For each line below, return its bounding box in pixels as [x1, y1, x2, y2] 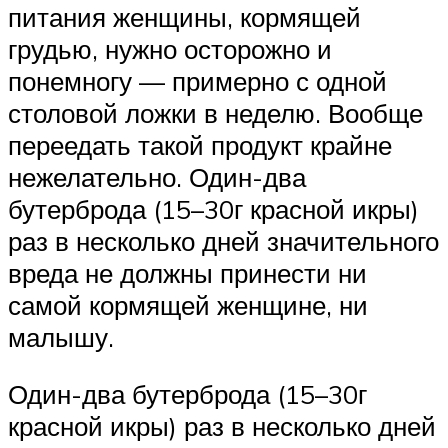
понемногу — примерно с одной [8, 64, 387, 97]
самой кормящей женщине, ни [8, 288, 368, 321]
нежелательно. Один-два [8, 160, 306, 193]
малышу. [8, 320, 114, 353]
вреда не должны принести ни [8, 256, 367, 289]
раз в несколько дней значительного [8, 224, 439, 257]
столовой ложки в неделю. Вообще [8, 96, 423, 129]
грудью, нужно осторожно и [8, 32, 332, 65]
